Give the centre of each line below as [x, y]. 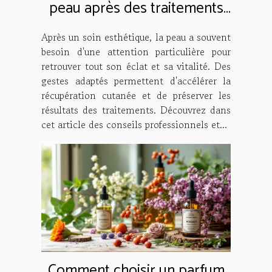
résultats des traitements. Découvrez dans [136, 110]
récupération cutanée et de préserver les [136, 96]
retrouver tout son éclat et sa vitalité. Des [136, 66]
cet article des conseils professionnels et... [134, 125]
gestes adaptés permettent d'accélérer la [136, 81]
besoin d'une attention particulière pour [136, 52]
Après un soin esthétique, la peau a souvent [136, 37]
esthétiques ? [136, 27]
